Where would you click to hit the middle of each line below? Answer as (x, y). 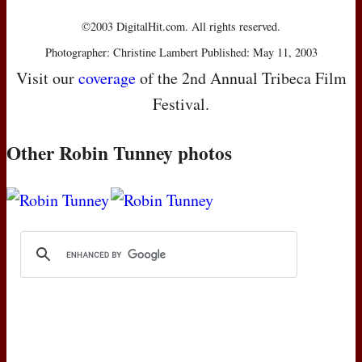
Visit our (47, 78)
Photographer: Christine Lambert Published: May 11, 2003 (181, 53)
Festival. (181, 104)
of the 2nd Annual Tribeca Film (241, 78)
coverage (107, 78)
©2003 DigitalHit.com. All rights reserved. (181, 27)
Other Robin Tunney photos (119, 153)
